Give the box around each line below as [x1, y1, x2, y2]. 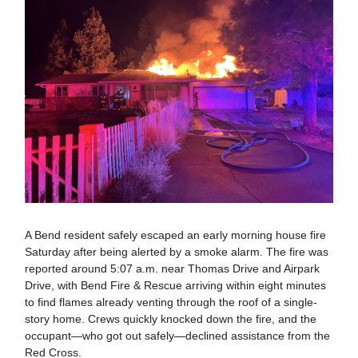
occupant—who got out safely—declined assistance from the [25, 329, 330, 343]
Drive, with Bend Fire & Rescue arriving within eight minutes [25, 279, 326, 292]
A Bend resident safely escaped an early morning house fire [25, 229, 326, 242]
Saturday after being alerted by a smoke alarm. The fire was [25, 245, 328, 259]
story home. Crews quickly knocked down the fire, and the [25, 312, 316, 326]
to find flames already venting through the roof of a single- [25, 296, 317, 309]
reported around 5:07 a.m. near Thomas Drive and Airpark [25, 262, 320, 276]
